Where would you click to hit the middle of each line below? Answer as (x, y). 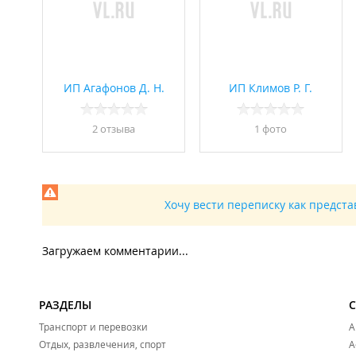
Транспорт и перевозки (93, 327)
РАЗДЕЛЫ (65, 305)
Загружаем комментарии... (115, 251)
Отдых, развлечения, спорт (103, 344)
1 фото (271, 129)
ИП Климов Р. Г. (271, 88)
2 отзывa (114, 129)
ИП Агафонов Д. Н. (114, 88)
